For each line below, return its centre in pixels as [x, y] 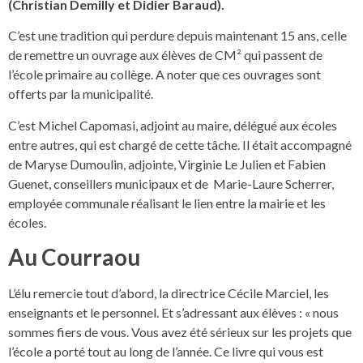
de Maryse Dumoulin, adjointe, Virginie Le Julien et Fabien [167, 164]
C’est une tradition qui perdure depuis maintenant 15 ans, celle [177, 36]
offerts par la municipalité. [81, 94]
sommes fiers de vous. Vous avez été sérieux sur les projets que [180, 332]
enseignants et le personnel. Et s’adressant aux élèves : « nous [173, 313]
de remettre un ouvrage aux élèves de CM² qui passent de [165, 55]
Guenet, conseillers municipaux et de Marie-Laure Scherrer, [171, 183]
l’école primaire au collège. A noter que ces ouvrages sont [164, 75]
